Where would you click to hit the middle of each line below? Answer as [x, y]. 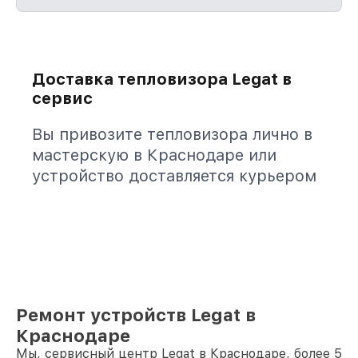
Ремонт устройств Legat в [136, 315]
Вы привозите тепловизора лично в [172, 134]
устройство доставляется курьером [174, 176]
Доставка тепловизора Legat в [162, 79]
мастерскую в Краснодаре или [154, 155]
